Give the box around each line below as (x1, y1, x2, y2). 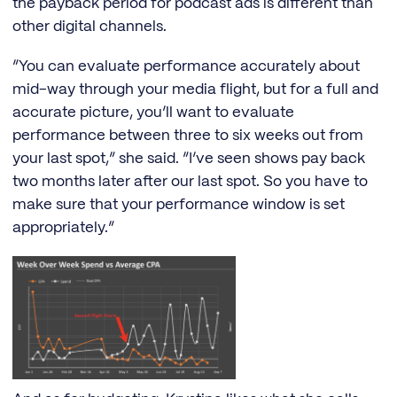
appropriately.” (12, 220, 114, 235)
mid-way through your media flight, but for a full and (12, 82, 378, 97)
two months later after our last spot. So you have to (12, 174, 368, 189)
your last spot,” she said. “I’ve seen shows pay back (12, 151, 365, 166)
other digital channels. (12, 19, 167, 35)
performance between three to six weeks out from (12, 128, 363, 143)
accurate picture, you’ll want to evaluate (12, 105, 294, 120)
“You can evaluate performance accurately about (12, 58, 360, 74)
